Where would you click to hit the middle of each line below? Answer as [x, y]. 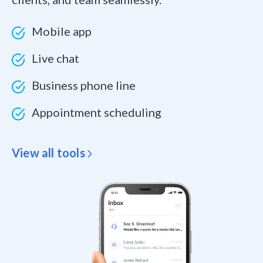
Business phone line [84, 85]
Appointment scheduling [97, 112]
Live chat [55, 58]
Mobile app [62, 31]
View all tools [48, 153]
